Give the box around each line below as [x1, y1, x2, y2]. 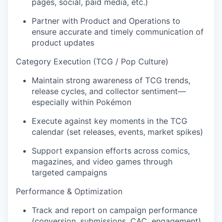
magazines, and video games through [32, 157, 172, 166]
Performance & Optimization [16, 186, 122, 196]
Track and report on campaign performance [32, 205, 197, 215]
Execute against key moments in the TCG [32, 116, 187, 126]
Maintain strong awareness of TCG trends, [32, 75, 190, 85]
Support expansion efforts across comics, [32, 146, 190, 156]
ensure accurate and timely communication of [32, 27, 204, 37]
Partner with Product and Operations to [32, 16, 180, 26]
